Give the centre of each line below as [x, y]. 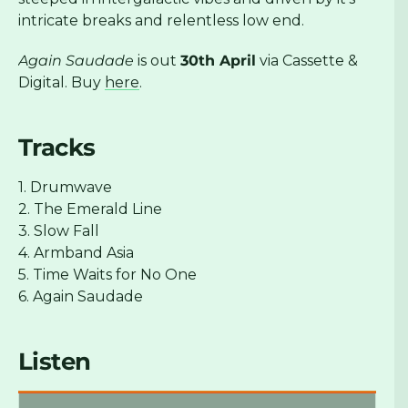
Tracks [57, 148]
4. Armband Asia [76, 253]
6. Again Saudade [81, 297]
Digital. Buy [61, 83]
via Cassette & [307, 61]
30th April [218, 61]
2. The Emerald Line [90, 209]
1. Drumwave [65, 188]
